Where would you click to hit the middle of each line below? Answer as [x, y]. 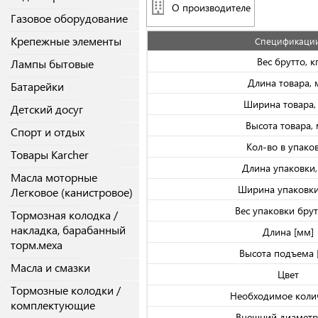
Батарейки [37, 87]
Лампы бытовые [52, 64]
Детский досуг [47, 109]
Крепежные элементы [66, 41]
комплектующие [53, 305]
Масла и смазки [50, 268]
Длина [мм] [288, 232]
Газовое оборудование [69, 18]
